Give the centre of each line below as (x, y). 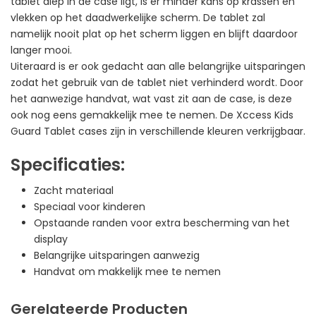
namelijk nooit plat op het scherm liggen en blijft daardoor (154, 34)
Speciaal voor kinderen (89, 206)
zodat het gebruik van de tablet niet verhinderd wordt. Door (157, 82)
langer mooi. (41, 50)
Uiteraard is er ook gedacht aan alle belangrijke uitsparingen (158, 66)
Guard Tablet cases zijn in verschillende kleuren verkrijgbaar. (158, 131)
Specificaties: (68, 164)
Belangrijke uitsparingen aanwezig (116, 255)
